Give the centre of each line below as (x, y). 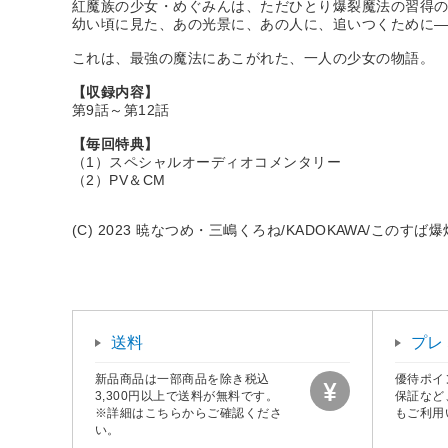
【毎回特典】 (115, 144)
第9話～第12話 (121, 110)
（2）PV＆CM (119, 180)
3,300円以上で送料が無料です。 (187, 396)
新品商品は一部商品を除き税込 (182, 379)
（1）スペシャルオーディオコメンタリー (207, 162)
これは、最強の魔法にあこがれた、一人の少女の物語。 (253, 58)
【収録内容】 (115, 92)
